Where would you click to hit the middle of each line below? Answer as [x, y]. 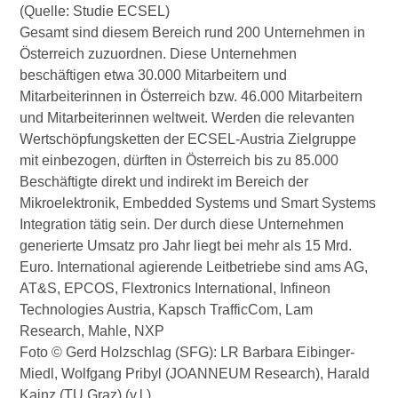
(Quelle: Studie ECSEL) [95, 12]
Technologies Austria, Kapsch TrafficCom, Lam [167, 310]
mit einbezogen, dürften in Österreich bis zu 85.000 [179, 161]
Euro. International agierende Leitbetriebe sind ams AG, [194, 267]
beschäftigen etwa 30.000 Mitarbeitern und [154, 76]
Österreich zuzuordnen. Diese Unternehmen [159, 54]
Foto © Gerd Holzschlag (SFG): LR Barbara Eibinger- [187, 353]
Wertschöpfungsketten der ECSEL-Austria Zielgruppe [188, 139]
